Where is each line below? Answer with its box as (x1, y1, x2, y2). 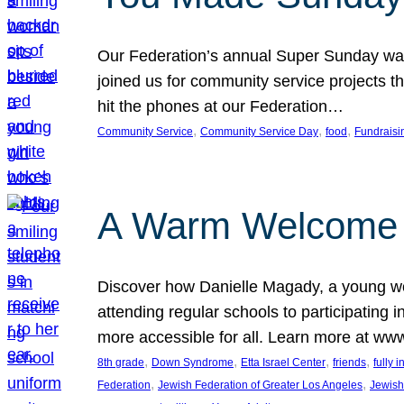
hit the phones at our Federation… (97, 97, 344, 115)
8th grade (97, 356, 144, 369)
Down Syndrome (151, 356, 234, 369)
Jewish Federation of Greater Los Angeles (158, 379, 363, 391)
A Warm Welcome (97, 205, 398, 247)
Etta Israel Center (241, 356, 326, 369)
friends (333, 356, 366, 369)
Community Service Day (200, 125, 318, 138)
